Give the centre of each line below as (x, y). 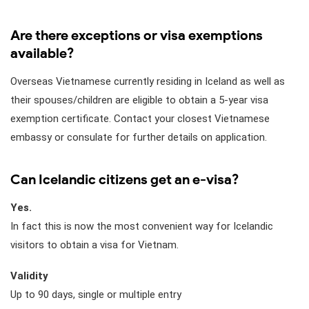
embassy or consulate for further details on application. (139, 137)
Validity (29, 276)
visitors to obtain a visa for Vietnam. (94, 245)
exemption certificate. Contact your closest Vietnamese (140, 118)
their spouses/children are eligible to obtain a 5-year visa (139, 100)
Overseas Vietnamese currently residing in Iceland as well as (148, 81)
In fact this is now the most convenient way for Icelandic (142, 226)
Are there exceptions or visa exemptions (137, 35)
